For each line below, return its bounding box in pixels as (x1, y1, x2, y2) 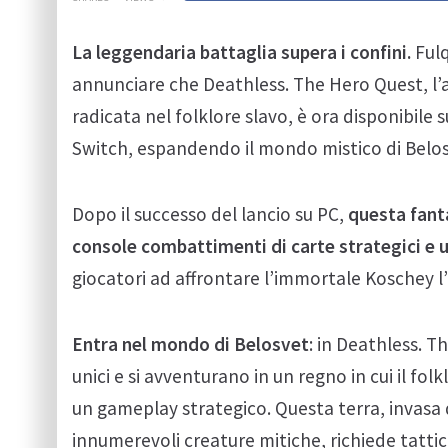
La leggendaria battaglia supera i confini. (72, 40, 415, 65)
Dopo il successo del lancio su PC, (72, 201, 348, 226)
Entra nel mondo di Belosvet (72, 331, 309, 356)
